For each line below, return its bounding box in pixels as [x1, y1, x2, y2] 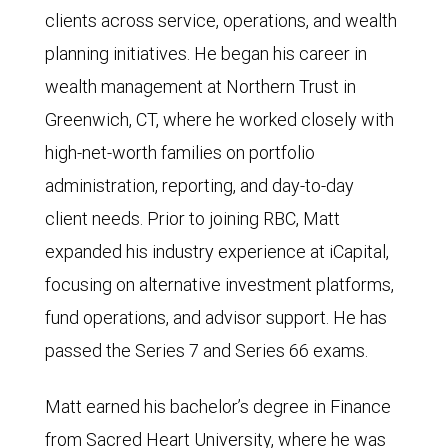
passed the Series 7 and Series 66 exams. [45, 339, 368, 362]
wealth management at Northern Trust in [45, 75, 356, 98]
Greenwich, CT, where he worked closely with [45, 108, 394, 131]
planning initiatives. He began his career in [45, 42, 367, 65]
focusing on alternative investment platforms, [45, 273, 394, 296]
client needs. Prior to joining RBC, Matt [45, 207, 340, 230]
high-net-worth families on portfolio [45, 141, 315, 164]
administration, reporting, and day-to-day [45, 174, 354, 197]
